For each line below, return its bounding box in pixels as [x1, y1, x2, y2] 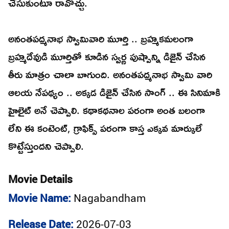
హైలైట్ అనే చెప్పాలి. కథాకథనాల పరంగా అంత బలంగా [8, 100, 205, 121]
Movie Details [8, 172, 73, 187]
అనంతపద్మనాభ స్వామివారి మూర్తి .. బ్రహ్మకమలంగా [8, 28, 193, 49]
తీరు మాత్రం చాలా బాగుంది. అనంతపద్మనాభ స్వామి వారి [8, 64, 212, 85]
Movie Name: [8, 191, 71, 205]
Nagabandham [74, 191, 146, 205]
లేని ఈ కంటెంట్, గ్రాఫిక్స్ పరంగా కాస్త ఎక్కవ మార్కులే [8, 118, 202, 139]
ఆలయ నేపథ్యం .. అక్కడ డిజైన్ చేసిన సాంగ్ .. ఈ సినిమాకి [8, 82, 220, 103]
